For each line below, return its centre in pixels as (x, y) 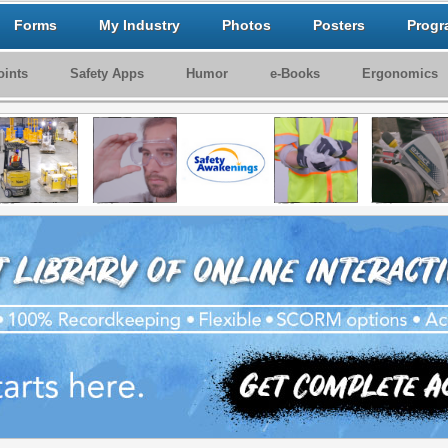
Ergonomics (400, 73)
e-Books (295, 73)
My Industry (139, 25)
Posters (339, 25)
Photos (246, 25)
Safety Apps (107, 73)
